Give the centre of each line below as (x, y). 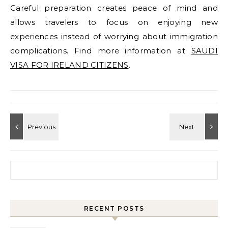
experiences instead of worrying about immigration (114, 36)
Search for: (30, 166)
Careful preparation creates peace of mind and (114, 8)
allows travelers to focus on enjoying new (114, 22)
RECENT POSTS (114, 208)
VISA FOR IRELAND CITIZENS (69, 65)
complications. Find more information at (101, 51)
